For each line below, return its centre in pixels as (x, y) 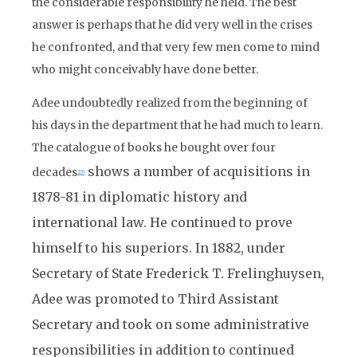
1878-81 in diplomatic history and (139, 197)
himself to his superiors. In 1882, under (159, 248)
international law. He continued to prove (162, 222)
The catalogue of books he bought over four (154, 147)
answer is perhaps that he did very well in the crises (172, 25)
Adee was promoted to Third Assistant (155, 299)
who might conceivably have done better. (145, 69)
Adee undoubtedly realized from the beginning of (170, 103)
